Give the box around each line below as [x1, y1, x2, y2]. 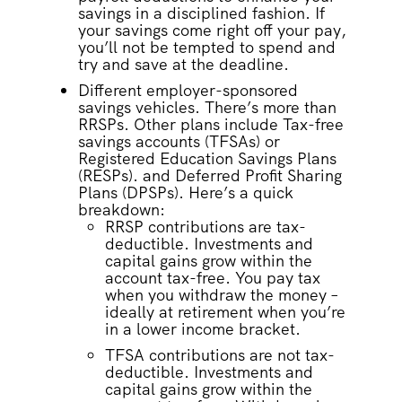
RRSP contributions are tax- [104, 216, 306, 238]
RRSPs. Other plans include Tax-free [77, 114, 344, 135]
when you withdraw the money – [104, 284, 338, 306]
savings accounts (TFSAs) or [77, 131, 280, 153]
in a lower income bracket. [104, 319, 305, 340]
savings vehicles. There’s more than [77, 97, 336, 118]
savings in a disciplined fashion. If [77, 3, 325, 24]
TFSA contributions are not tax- [104, 345, 335, 366]
